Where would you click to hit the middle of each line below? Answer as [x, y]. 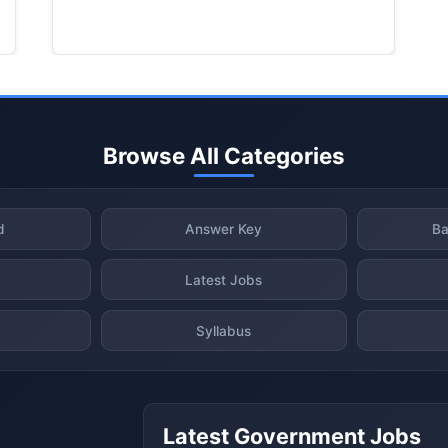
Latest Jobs [224, 279]
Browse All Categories [224, 155]
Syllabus [224, 330]
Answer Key [224, 228]
